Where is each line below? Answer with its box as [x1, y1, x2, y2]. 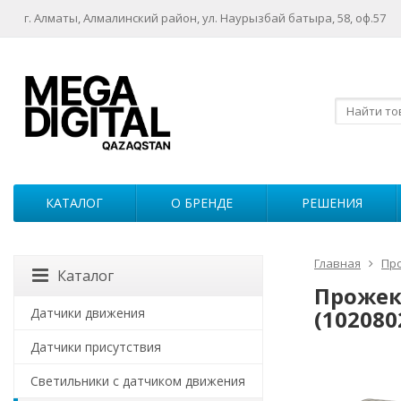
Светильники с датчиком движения [30, 372, 245, 389]
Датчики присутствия [30, 338, 161, 355]
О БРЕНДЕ [170, 194, 233, 211]
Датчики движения [30, 304, 145, 321]
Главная [314, 255, 361, 271]
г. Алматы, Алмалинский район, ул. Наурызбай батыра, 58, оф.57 [24, 10, 386, 26]
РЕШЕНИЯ [301, 194, 363, 211]
